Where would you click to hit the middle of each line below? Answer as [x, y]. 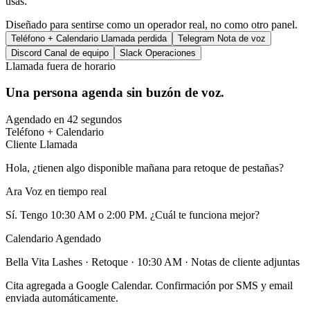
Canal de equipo [76, 53]
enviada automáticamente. [62, 298]
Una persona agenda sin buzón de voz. [115, 93]
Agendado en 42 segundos [64, 120]
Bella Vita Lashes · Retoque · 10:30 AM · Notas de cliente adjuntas [153, 262]
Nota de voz [241, 38]
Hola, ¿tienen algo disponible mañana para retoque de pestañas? [145, 168]
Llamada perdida [134, 38]
